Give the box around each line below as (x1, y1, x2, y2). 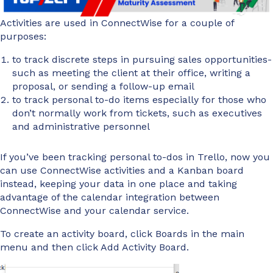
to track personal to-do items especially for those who (12, 94, 266, 106)
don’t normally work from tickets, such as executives (12, 107, 262, 119)
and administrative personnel (12, 121, 150, 133)
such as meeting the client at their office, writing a (12, 67, 250, 79)
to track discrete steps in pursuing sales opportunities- (12, 54, 272, 66)
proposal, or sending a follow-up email (12, 80, 194, 93)
